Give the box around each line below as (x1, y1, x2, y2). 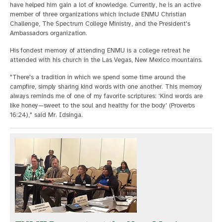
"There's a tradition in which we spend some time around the (10, 73, 185, 82)
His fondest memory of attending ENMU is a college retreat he (10, 47, 190, 55)
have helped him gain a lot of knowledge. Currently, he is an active (10, 1, 201, 9)
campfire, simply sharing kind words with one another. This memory (10, 83, 202, 91)
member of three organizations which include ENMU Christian (10, 10, 186, 19)
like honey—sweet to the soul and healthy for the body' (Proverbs (10, 102, 195, 110)
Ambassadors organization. (10, 29, 87, 38)
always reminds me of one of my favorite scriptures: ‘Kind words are (10, 92, 203, 101)
